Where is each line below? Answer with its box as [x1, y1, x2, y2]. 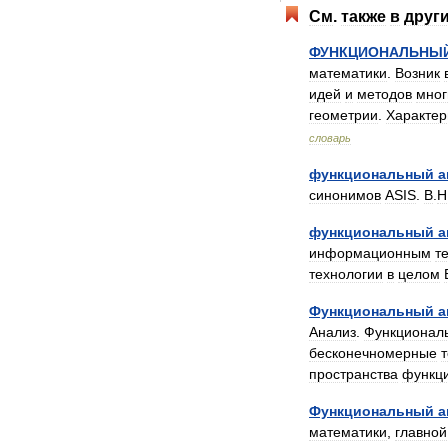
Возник [395, 65, 440, 81]
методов [357, 86, 412, 102]
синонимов [309, 187, 381, 203]
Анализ [309, 324, 356, 340]
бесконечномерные [309, 345, 437, 361]
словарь [309, 132, 351, 144]
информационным [309, 245, 431, 261]
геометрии [309, 107, 378, 123]
